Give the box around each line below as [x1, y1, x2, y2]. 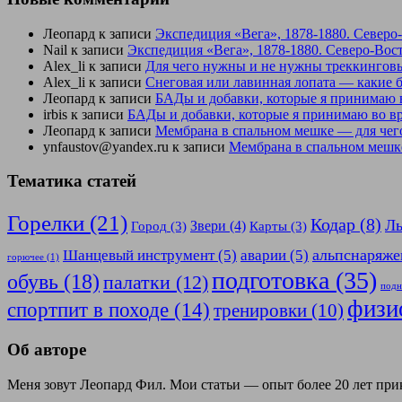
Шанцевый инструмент [63, 247, 214, 265]
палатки [103, 272, 170, 294]
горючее [7, 252, 44, 263]
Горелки [7, 211, 84, 236]
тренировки [214, 300, 307, 322]
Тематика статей [7, 171, 136, 191]
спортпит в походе [7, 299, 169, 322]
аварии [240, 247, 286, 265]
